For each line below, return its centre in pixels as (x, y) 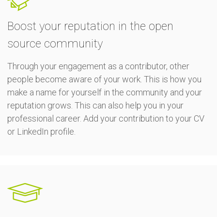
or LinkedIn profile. (41, 132)
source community (55, 44)
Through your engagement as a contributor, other (98, 66)
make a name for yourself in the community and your (105, 92)
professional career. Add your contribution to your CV (106, 118)
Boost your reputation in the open (90, 26)
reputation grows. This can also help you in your (95, 105)
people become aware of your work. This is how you (104, 79)
